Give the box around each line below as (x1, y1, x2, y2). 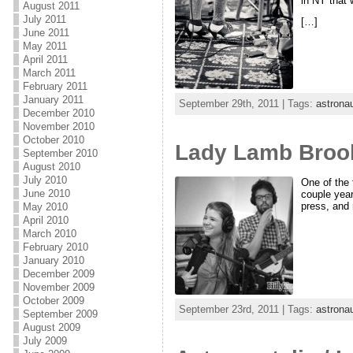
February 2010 (22, 241, 88, 253)
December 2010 (22, 107, 95, 119)
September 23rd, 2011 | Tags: (178, 303, 316, 316)
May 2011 (22, 40, 67, 52)
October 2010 (22, 134, 84, 146)
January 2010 (22, 255, 84, 266)
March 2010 (22, 228, 76, 240)
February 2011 (22, 80, 87, 92)
